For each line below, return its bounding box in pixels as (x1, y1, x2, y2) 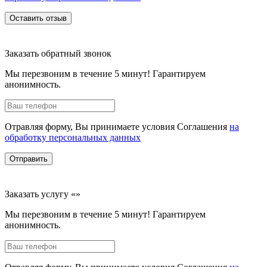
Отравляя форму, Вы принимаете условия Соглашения (5, 122, 229, 132)
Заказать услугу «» (5, 189, 80, 200)
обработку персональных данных (5, 132, 141, 143)
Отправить (10, 154, 48, 164)
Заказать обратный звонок (5, 48, 111, 59)
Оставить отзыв (46, 14, 67, 23)
